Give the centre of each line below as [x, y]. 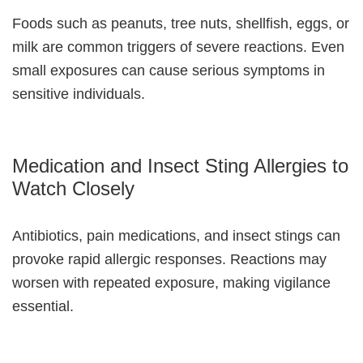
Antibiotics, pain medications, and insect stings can [176, 236]
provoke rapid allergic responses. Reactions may [169, 260]
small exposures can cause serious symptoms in [169, 71]
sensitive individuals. [79, 94]
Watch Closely [73, 189]
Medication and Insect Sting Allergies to [180, 166]
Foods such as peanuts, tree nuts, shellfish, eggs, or [181, 24]
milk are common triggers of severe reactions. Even [178, 47]
